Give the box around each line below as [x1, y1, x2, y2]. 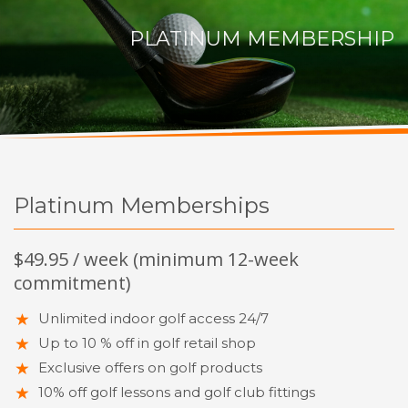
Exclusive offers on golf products [38, 359, 262, 377]
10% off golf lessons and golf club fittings [38, 383, 315, 402]
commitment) [14, 270, 131, 296]
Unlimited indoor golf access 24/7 [38, 310, 269, 328]
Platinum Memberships [14, 192, 270, 219]
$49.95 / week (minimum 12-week [14, 247, 299, 272]
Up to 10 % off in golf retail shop [38, 334, 256, 352]
